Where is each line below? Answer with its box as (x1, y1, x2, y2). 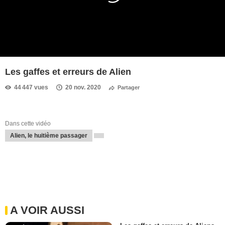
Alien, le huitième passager (10, 132, 87, 139)
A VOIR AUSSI (10, 204, 84, 217)
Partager (118, 84, 140, 90)
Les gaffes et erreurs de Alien (5, 67, 131, 77)
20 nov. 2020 (65, 84, 101, 91)
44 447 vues (14, 84, 48, 91)
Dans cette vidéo (5, 120, 51, 127)
